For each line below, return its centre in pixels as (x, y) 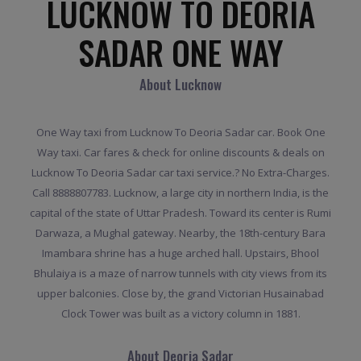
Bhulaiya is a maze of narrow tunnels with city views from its (180, 274)
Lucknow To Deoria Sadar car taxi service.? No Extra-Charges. (180, 173)
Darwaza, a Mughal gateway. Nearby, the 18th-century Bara (180, 233)
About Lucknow (180, 85)
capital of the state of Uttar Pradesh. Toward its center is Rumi (180, 213)
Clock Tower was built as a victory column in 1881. (180, 314)
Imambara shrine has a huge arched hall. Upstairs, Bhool (180, 253)
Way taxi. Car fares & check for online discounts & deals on (180, 153)
